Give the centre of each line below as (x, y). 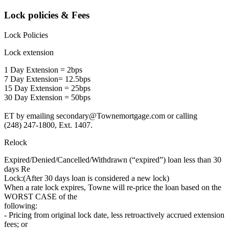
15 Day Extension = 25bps (47, 88)
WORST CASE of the (41, 196)
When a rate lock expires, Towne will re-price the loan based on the (113, 187)
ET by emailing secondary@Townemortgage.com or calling (101, 116)
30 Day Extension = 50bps (47, 97)
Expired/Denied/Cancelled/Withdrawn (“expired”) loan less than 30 (113, 159)
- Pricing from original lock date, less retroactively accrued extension (114, 215)
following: (21, 205)
